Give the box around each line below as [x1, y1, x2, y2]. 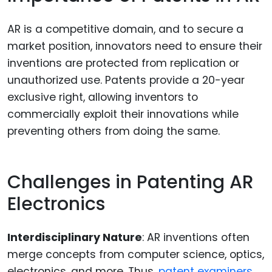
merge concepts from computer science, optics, [7, 246, 264, 262]
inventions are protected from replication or [7, 55, 239, 70]
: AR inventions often [142, 229, 250, 245]
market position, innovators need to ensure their [7, 38, 262, 53]
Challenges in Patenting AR [7, 169, 254, 195]
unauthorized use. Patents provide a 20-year [7, 72, 245, 87]
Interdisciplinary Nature [7, 229, 142, 245]
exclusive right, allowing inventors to [7, 89, 198, 104]
